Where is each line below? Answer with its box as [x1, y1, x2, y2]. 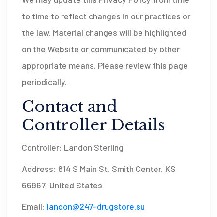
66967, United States [22, 180, 102, 190]
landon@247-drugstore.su [47, 201, 145, 212]
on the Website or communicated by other [22, 44, 180, 54]
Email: [22, 201, 47, 212]
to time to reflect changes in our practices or [22, 11, 190, 21]
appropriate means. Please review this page [22, 60, 188, 71]
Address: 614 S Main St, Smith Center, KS [22, 163, 176, 174]
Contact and [22, 97, 117, 116]
